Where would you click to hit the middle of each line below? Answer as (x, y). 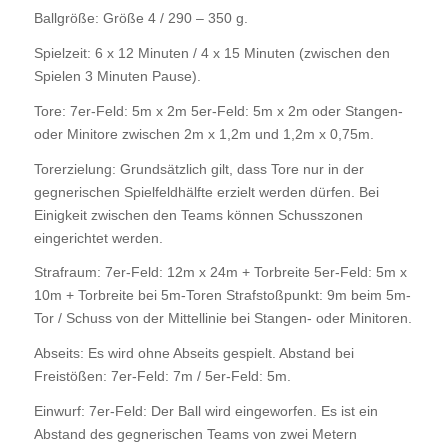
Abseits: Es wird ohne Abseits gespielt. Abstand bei (193, 353)
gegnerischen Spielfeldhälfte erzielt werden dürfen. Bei (206, 191)
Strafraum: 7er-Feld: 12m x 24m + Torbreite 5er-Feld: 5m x (220, 272)
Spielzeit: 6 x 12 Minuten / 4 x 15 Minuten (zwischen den (211, 52)
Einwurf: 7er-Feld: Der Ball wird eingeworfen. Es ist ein (205, 411)
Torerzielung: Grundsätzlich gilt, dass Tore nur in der (198, 168)
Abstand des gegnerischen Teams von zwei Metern (195, 434)
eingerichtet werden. (98, 237)
